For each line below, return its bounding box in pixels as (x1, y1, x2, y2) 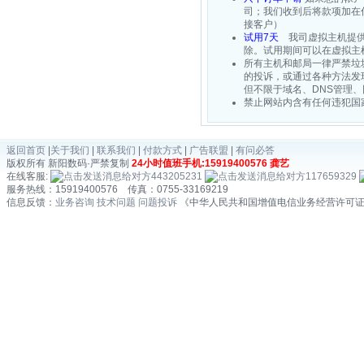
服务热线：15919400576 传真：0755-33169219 (6, 184, 228, 195)
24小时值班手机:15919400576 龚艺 (132, 158, 289, 169)
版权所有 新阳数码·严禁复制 (6, 158, 132, 169)
